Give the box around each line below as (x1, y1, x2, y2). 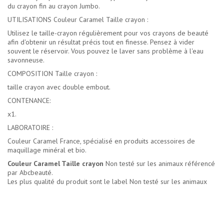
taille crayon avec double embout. (7, 82, 110, 92)
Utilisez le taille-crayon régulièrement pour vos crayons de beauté (7, 28, 208, 38)
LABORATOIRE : (7, 123, 53, 132)
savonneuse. (7, 55, 44, 65)
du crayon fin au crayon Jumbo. (7, 1, 100, 11)
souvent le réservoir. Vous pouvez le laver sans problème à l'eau (7, 46, 203, 56)
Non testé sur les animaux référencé (103, 159, 215, 168)
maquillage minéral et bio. (7, 145, 86, 155)
